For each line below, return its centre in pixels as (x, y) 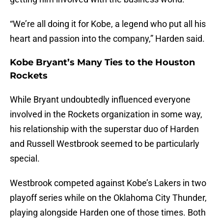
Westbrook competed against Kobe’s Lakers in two (108, 183)
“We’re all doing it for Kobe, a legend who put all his (108, 24)
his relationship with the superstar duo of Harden (104, 129)
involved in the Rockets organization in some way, (106, 114)
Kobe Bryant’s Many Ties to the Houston (102, 63)
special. (25, 159)
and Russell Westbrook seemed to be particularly (105, 144)
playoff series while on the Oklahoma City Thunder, (108, 198)
